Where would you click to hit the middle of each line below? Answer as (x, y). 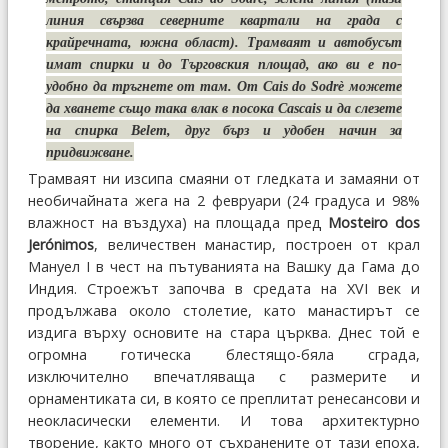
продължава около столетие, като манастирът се (224, 311)
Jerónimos (61, 245)
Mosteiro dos (374, 223)
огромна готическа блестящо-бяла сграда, (224, 355)
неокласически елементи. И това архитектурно (224, 421)
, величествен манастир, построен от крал (257, 245)
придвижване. (90, 152)
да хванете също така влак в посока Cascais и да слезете (224, 108)
